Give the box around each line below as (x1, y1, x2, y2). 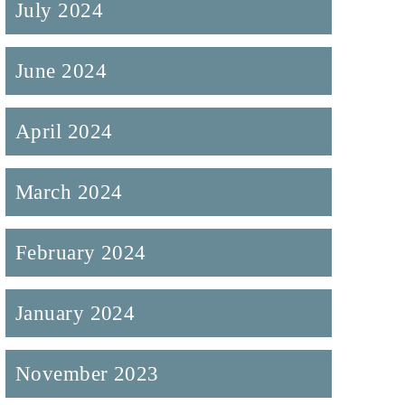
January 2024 (14, 301, 136, 325)
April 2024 (14, 119, 113, 144)
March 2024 (14, 180, 123, 204)
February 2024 (14, 240, 146, 265)
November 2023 (14, 362, 159, 386)
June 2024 (14, 59, 108, 83)
